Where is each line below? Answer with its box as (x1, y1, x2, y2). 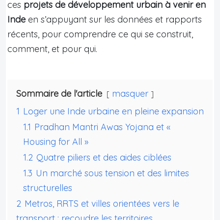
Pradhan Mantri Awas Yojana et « (34, 121, 170, 133)
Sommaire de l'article (16, 87, 102, 99)
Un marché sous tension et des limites (36, 167, 189, 179)
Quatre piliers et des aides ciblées (36, 151, 171, 163)
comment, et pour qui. (7, 43, 97, 55)
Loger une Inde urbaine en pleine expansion (23, 105, 204, 117)
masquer (112, 87, 148, 99)
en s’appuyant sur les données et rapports (26, 13, 202, 25)
